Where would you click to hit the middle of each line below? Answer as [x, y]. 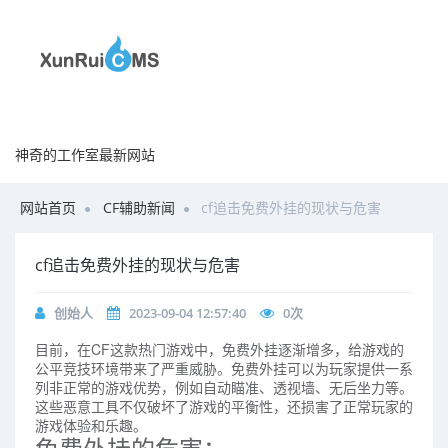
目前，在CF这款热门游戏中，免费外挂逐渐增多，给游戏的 [219, 349]
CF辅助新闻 [138, 207]
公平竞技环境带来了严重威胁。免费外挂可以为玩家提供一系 [224, 368]
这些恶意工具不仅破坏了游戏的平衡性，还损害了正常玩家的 [224, 406]
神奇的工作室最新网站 [85, 154]
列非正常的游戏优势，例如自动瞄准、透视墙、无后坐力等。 [224, 387]
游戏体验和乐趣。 [91, 425]
